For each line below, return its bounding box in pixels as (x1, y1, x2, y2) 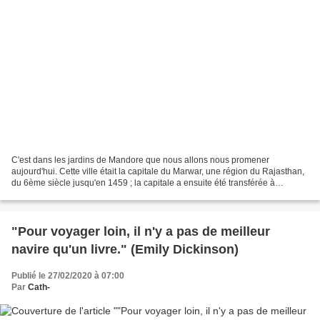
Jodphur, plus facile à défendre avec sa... (11, 189, 169, 199)
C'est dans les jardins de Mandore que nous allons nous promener (11, 154, 269, 165)
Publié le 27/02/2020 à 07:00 (11, 270, 124, 281)
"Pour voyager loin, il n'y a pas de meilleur (11, 224, 270, 239)
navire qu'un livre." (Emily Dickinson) (11, 241, 239, 256)
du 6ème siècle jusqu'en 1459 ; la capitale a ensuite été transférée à (11, 177, 275, 188)
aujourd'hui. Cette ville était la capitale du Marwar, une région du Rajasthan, (11, 166, 304, 176)
